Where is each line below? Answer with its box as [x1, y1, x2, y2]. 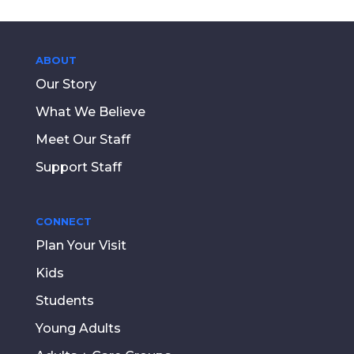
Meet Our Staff [35, 132, 130, 147]
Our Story [35, 77, 96, 92]
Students [35, 293, 94, 309]
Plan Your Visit [35, 238, 126, 254]
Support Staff [35, 160, 122, 175]
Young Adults [35, 321, 121, 337]
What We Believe [35, 104, 145, 119]
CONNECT [35, 215, 92, 228]
